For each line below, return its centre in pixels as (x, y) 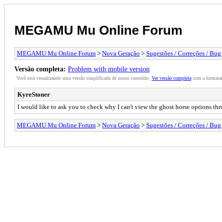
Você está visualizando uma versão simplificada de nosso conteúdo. (84, 78)
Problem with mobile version (109, 69)
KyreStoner (34, 94)
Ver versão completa (171, 78)
